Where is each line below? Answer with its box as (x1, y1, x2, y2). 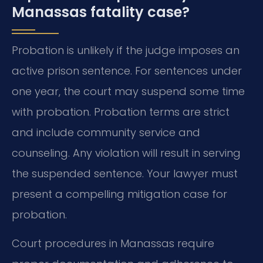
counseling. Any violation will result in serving (12, 145, 241, 160)
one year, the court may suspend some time (12, 83, 245, 99)
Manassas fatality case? (12, 2, 190, 22)
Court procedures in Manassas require (12, 235, 214, 251)
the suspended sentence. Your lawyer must (12, 166, 238, 181)
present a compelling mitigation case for (12, 186, 227, 201)
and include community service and (12, 124, 200, 140)
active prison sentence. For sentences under (12, 63, 242, 78)
